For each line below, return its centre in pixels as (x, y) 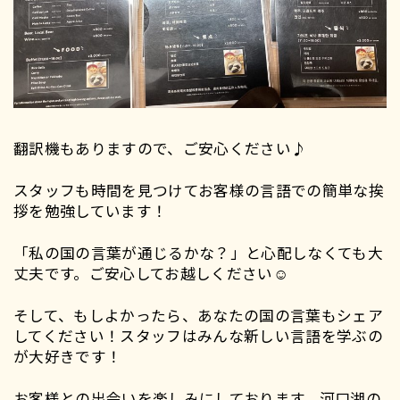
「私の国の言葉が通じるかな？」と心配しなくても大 (198, 253)
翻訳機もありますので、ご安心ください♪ (160, 149)
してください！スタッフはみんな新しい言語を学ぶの (198, 335)
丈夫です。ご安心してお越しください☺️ (150, 274)
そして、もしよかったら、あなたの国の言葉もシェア (198, 315)
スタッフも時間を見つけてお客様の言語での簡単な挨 (198, 191)
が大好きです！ (67, 356)
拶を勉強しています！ (90, 211)
